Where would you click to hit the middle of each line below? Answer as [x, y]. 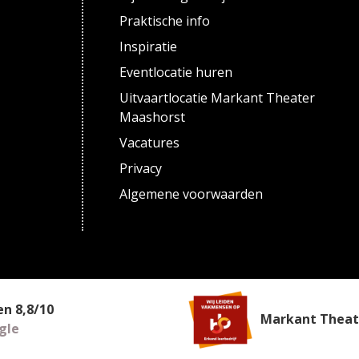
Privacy [141, 168]
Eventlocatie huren [176, 72]
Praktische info [165, 21]
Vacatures [150, 143]
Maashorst [153, 117]
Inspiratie [149, 46]
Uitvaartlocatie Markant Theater [218, 98]
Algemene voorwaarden [192, 194]
